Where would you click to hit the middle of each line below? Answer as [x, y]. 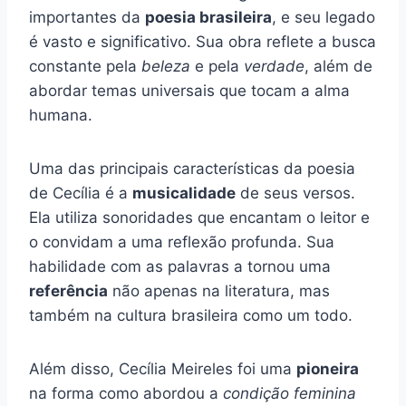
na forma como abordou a [126, 394]
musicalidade [184, 193]
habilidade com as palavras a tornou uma [180, 267]
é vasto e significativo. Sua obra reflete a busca [203, 42]
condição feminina [290, 394]
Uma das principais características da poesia [192, 169]
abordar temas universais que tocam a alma [189, 91]
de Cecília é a [81, 193]
